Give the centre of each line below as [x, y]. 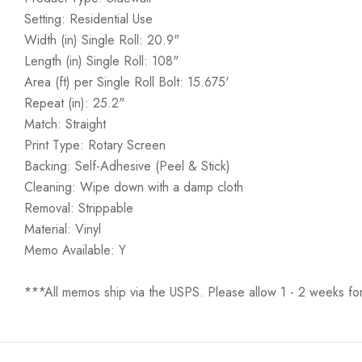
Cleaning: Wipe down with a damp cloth [134, 187]
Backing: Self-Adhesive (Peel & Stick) [127, 166]
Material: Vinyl [63, 229]
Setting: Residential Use [88, 19]
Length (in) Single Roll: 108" [101, 61]
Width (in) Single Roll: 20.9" [102, 40]
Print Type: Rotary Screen [95, 145]
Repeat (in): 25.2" [74, 103]
